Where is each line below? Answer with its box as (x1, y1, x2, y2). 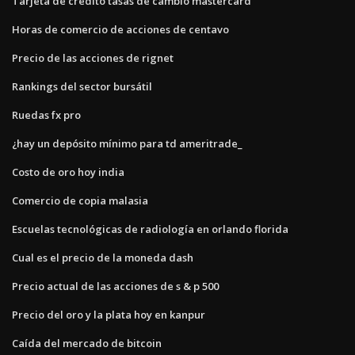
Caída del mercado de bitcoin (12, 335, 162, 350)
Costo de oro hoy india (12, 164, 124, 179)
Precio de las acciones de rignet (12, 50, 174, 65)
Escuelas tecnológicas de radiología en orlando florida (12, 221, 288, 236)
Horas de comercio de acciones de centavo (12, 21, 229, 36)
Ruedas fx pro (12, 107, 81, 122)
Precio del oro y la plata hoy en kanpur (12, 307, 205, 322)
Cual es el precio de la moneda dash (12, 250, 193, 265)
